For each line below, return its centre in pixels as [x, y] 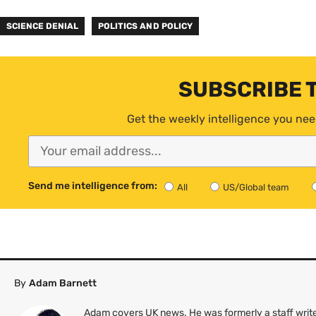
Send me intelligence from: [93, 186]
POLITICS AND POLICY [145, 26]
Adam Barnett [63, 283]
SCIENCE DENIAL [43, 26]
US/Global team [256, 187]
